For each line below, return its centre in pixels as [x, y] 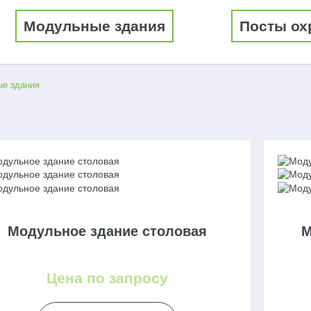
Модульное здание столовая [107, 232]
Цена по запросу [107, 278]
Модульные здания [94, 26]
